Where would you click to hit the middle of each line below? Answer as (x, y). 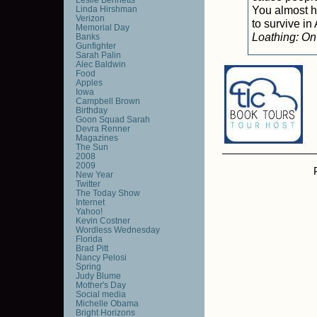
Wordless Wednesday (117, 230)
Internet (90, 202)
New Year (94, 174)
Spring (88, 266)
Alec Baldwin (100, 64)
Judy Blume (98, 276)
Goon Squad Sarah (113, 119)
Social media (100, 294)
